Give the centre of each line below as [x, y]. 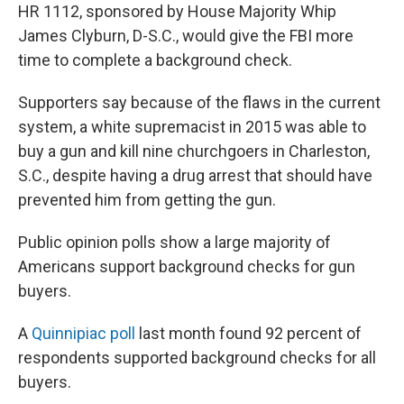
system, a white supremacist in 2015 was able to [192, 126]
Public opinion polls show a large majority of [174, 242]
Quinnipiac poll [83, 333]
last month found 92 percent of [248, 333]
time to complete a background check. [155, 60]
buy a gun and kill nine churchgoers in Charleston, [194, 151]
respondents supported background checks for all [197, 357]
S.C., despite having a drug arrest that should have [195, 175]
